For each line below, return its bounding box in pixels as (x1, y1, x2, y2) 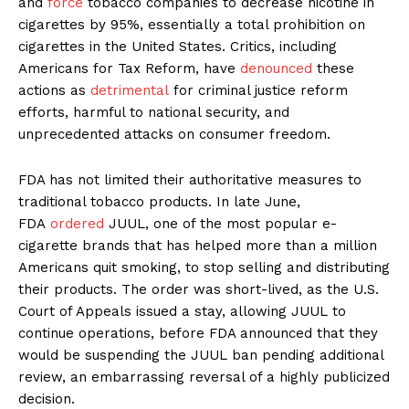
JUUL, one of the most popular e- (104, 215, 337, 233)
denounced (240, 60, 312, 78)
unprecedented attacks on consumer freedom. (18, 126, 330, 143)
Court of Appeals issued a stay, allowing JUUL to (18, 303, 346, 320)
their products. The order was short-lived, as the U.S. (18, 281, 379, 299)
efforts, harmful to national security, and (18, 104, 289, 121)
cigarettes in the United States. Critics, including (18, 38, 337, 56)
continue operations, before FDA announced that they (18, 325, 378, 342)
